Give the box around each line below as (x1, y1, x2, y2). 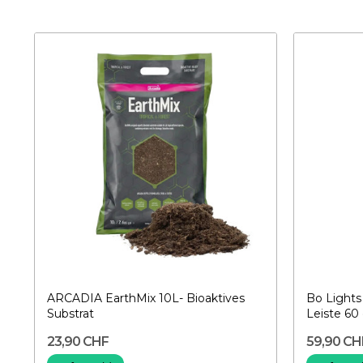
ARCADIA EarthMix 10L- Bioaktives (47, 290, 245, 305)
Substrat (47, 305, 94, 321)
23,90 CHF (47, 333, 109, 349)
